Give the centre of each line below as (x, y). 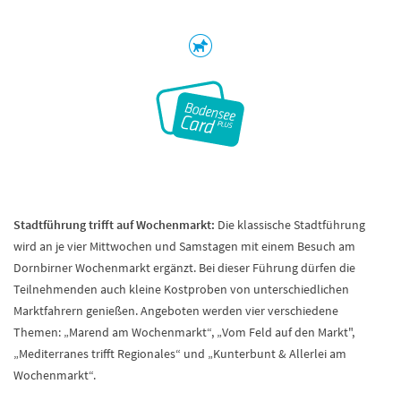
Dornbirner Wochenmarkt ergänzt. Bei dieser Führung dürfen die (184, 268)
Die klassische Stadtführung (290, 225)
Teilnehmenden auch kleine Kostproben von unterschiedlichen (181, 289)
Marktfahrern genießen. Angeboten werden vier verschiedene (176, 311)
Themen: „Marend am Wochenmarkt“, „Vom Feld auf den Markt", (184, 332)
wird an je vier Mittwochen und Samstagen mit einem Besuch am (184, 246)
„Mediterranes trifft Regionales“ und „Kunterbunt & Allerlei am (180, 354)
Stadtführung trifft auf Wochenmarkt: (114, 225)
